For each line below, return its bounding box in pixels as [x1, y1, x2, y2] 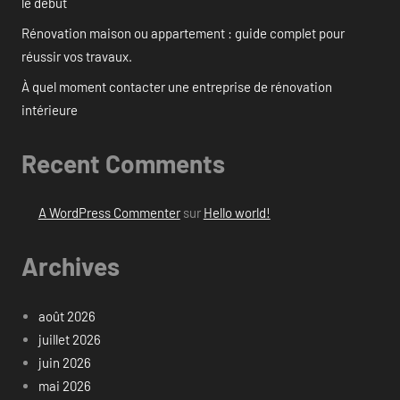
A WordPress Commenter [37, 204, 180, 221]
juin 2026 [37, 354, 91, 371]
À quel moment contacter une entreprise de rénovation [21, 78, 332, 95]
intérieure [21, 101, 78, 118]
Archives [21, 251, 120, 282]
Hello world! [203, 204, 271, 221]
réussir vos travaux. [21, 47, 132, 64]
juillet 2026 [37, 330, 101, 347]
